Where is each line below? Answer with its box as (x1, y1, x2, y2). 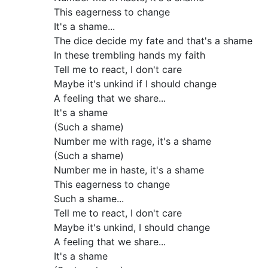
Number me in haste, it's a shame (53, 164, 204, 176)
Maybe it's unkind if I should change (53, 78, 217, 90)
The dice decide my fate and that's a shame (53, 35, 252, 47)
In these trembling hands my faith (53, 49, 205, 61)
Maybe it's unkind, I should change (53, 221, 210, 233)
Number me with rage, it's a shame (53, 135, 211, 147)
